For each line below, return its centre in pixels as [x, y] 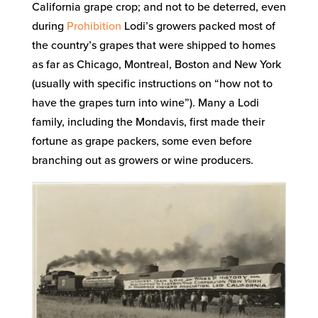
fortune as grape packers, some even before [142, 142]
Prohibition [94, 27]
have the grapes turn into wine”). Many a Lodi [145, 103]
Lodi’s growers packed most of [198, 27]
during [49, 27]
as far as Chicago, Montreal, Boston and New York [156, 65]
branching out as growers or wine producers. [142, 161]
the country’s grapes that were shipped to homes [153, 46]
